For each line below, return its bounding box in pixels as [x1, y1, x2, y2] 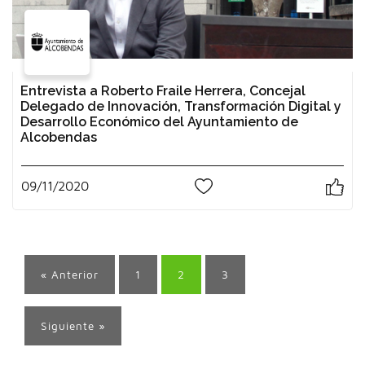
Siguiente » [41, 319, 105, 332]
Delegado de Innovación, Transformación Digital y [20, 98, 341, 114]
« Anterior [41, 267, 99, 281]
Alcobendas [20, 129, 97, 145]
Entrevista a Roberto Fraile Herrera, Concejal [20, 82, 306, 99]
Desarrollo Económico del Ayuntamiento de [20, 113, 298, 130]
